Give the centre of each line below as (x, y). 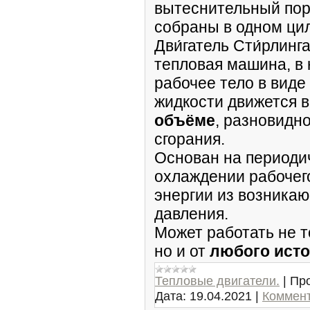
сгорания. (190, 139)
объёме (185, 120)
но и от (182, 251)
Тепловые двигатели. (217, 281)
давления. (191, 214)
